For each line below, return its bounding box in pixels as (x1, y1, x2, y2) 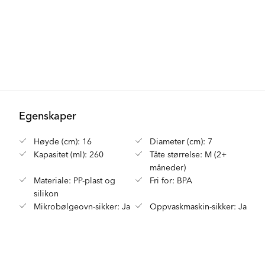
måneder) (150, 161, 186, 173)
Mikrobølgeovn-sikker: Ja (34, 200, 131, 212)
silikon (34, 187, 59, 199)
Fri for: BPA (150, 174, 193, 186)
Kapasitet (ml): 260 (34, 148, 104, 160)
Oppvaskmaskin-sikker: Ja (150, 200, 247, 212)
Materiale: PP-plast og (34, 174, 116, 186)
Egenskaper (19, 107, 77, 122)
